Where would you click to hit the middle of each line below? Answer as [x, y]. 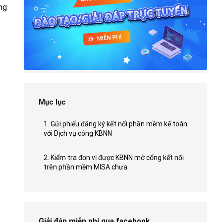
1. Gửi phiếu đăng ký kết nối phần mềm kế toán [115, 124]
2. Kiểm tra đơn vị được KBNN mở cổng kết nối [113, 157]
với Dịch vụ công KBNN [78, 133]
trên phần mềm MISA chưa [85, 167]
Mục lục [52, 102]
